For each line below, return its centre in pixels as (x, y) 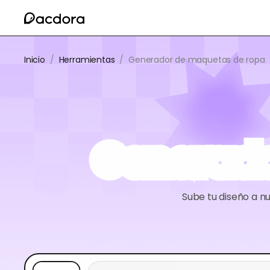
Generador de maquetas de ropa (197, 60)
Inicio (35, 60)
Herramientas (87, 60)
